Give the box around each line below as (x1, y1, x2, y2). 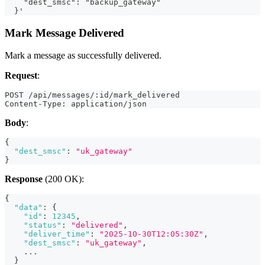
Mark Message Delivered (5, 26, 124, 39)
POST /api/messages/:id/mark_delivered (5, 91, 180, 100)
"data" (14, 203, 43, 212)
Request (5, 70, 37, 81)
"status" (24, 221, 62, 230)
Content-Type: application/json (5, 99, 147, 109)
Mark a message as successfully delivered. (5, 50, 161, 61)
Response (5, 174, 43, 185)
